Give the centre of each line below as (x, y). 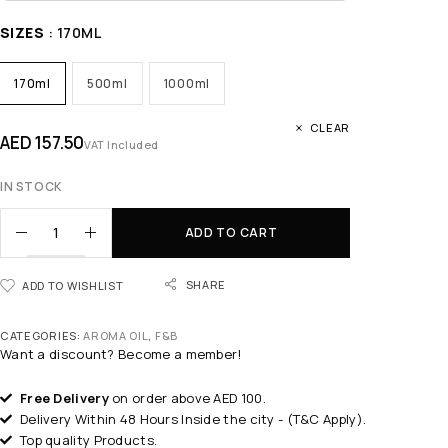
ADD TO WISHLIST (73, 285)
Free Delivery (64, 397)
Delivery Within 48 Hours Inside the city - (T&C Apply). (193, 418)
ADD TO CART (231, 232)
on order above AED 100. (187, 397)
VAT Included (121, 144)
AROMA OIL (116, 335)
